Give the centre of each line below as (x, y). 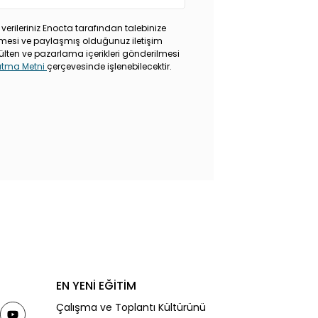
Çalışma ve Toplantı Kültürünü (131, 307)
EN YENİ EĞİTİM (96, 286)
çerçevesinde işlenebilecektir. (109, 66)
